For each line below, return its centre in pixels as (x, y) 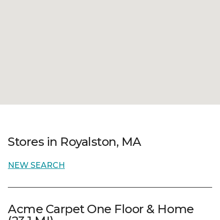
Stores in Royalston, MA (75, 142)
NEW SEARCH (36, 165)
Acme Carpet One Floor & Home (101, 209)
